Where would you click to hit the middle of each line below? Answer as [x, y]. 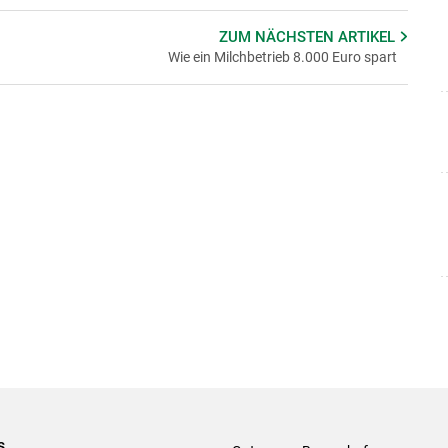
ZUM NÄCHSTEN [279, 36]
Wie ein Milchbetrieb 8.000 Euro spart [282, 56]
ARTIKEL [369, 36]
